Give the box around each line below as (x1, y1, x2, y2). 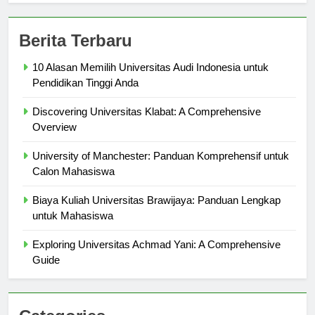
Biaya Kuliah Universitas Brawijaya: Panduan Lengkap (32, 207, 281, 219)
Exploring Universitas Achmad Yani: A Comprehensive (32, 251, 281, 264)
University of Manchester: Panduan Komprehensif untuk (32, 162, 289, 175)
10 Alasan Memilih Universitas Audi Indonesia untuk (32, 74, 269, 86)
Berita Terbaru (19, 44, 132, 63)
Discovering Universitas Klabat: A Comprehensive (32, 118, 261, 131)
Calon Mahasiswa (32, 178, 115, 191)
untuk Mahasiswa (32, 222, 113, 235)
